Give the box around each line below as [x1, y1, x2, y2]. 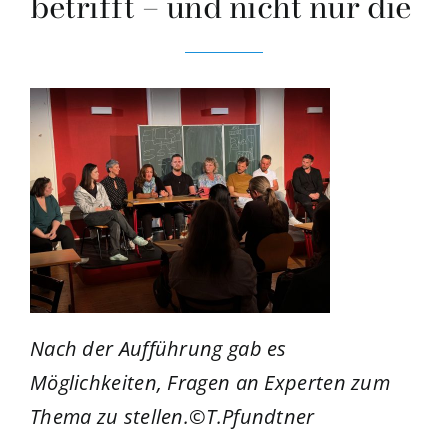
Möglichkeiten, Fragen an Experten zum [29, 369, 391, 397]
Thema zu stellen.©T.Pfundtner [29, 403, 315, 431]
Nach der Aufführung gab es [29, 335, 287, 363]
